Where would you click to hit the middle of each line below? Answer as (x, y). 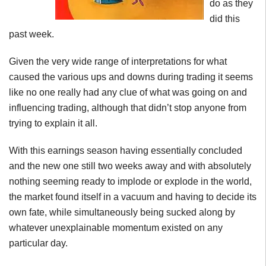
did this (225, 19)
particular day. (38, 243)
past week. (31, 34)
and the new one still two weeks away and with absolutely (130, 166)
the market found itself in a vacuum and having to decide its (133, 197)
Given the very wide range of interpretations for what (118, 61)
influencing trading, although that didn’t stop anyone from (128, 108)
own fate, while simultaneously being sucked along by (122, 212)
